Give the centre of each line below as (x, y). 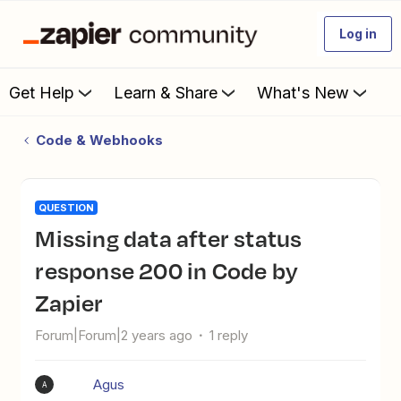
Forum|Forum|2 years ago (114, 335)
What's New (303, 92)
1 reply (229, 335)
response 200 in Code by (166, 270)
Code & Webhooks (99, 140)
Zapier (69, 303)
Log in (358, 34)
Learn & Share (166, 92)
